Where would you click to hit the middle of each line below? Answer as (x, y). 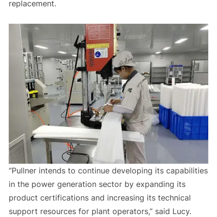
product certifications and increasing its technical (100, 198)
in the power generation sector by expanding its (97, 184)
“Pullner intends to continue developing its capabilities (108, 171)
